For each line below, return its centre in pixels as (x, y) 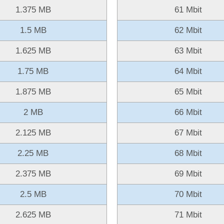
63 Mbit (188, 50)
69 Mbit (188, 173)
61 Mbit (188, 9)
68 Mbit (188, 153)
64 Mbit (188, 71)
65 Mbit (188, 91)
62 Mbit (188, 30)
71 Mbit (188, 214)
